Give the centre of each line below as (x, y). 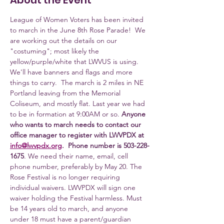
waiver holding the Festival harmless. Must (77, 198)
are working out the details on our (64, 40)
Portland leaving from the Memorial (66, 93)
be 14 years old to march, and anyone (70, 208)
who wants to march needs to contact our (76, 124)
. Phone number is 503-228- (106, 145)
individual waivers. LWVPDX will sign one (74, 187)
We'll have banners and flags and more (72, 72)
